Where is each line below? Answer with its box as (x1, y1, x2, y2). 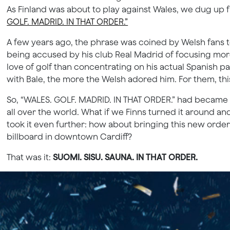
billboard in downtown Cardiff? (7, 132, 132, 142)
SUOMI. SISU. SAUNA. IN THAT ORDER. (53, 152, 198, 162)
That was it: (7, 152, 53, 162)
